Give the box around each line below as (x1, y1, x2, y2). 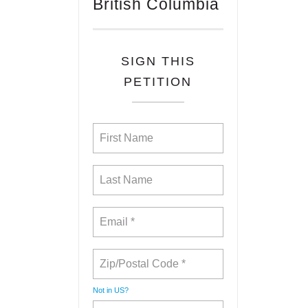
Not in (92, 286, 114, 294)
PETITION (124, 75, 192, 89)
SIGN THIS (120, 54, 195, 68)
